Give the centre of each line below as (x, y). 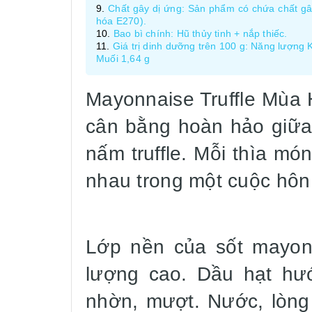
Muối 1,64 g (123, 59)
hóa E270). (121, 21)
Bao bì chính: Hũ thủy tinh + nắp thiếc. (200, 34)
